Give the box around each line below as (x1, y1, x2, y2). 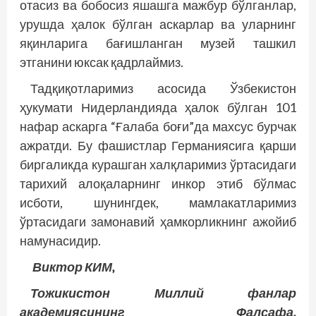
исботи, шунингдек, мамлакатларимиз (20, 194, 296, 210)
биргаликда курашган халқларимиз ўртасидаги (20, 156, 296, 172)
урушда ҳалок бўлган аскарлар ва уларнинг (20, 16, 296, 32)
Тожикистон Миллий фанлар (30, 284, 296, 300)
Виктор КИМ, (30, 258, 115, 274)
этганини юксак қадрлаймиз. (20, 54, 183, 70)
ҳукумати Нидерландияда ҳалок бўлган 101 (20, 99, 296, 115)
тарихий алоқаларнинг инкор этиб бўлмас (20, 175, 296, 191)
